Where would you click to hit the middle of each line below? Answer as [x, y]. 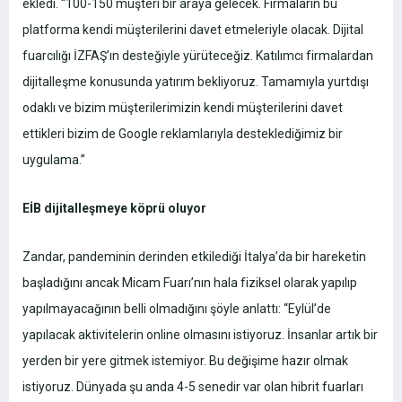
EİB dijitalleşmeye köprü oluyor [114, 209]
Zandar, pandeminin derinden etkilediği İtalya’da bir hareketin [194, 257]
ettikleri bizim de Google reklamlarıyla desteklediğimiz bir [183, 134]
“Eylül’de [307, 309]
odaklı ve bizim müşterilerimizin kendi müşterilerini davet [183, 108]
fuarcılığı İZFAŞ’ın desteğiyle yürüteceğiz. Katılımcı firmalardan [198, 56]
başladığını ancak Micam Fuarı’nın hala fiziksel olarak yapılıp [190, 283]
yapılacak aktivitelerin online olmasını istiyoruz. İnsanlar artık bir [200, 335]
